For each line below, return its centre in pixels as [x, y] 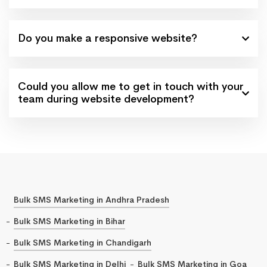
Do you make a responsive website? [108, 38]
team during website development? [106, 99]
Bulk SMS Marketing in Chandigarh [83, 242]
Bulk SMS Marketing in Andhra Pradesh [91, 199]
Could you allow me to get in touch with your [131, 86]
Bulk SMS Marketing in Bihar [69, 221]
